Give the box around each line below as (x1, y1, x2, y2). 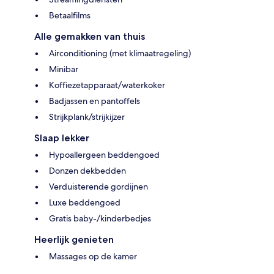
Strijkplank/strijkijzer (49, 111, 125, 122)
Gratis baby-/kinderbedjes (49, 212, 151, 224)
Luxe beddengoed (49, 196, 120, 208)
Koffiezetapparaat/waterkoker (49, 79, 165, 91)
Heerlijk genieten (34, 233, 114, 245)
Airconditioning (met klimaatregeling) (49, 47, 191, 59)
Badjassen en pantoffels (49, 95, 140, 106)
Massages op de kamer (49, 250, 137, 262)
